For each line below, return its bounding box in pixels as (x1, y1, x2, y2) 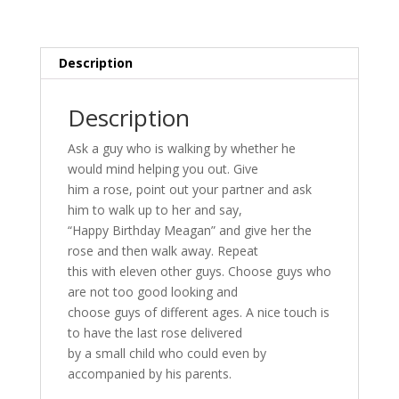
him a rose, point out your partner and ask (67, 181, 312, 199)
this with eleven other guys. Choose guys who (67, 263, 331, 281)
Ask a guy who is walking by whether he (67, 140, 296, 158)
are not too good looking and (67, 283, 238, 301)
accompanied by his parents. (67, 365, 232, 383)
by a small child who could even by (67, 345, 266, 362)
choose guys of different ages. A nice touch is (67, 304, 330, 322)
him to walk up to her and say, (67, 201, 242, 219)
